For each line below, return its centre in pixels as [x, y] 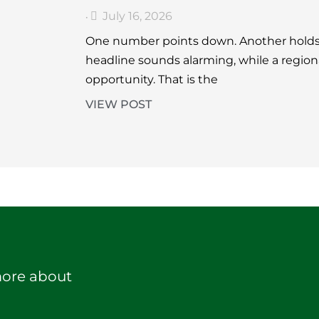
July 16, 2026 [137, 16]
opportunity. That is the [151, 80]
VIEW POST [118, 105]
